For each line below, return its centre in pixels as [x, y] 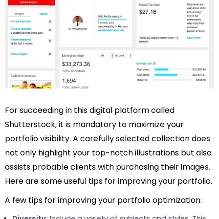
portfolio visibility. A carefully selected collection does [108, 138]
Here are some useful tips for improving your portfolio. [109, 181]
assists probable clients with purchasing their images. [108, 167]
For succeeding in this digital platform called [90, 110]
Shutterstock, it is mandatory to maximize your [94, 124]
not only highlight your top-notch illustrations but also [108, 153]
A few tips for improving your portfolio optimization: [103, 200]
